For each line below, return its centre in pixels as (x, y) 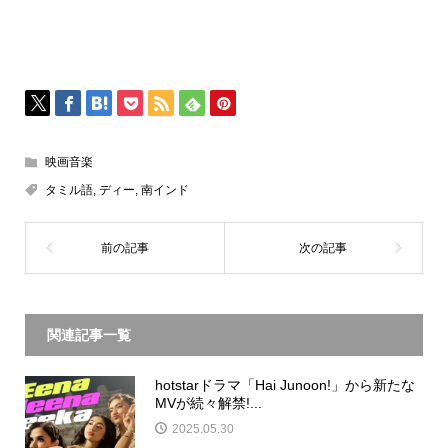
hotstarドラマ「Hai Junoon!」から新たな (284, 384)
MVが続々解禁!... (208, 402)
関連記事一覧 (88, 334)
